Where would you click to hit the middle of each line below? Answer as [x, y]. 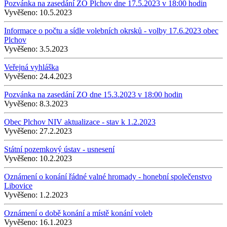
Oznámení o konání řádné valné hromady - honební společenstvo [108, 176]
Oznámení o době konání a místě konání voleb [78, 213]
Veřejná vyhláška [31, 67]
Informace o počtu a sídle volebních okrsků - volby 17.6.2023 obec [111, 30]
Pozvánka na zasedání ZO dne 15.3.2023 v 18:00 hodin [93, 94]
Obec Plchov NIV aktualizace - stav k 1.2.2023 [80, 122]
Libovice [18, 185]
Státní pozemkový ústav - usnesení [59, 149]
